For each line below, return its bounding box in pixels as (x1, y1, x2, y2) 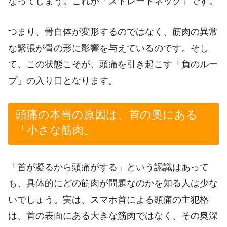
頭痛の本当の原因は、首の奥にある (15, 108, 198, 122)
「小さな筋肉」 (15, 124, 95, 137)
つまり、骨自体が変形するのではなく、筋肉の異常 (8, 26, 218, 37)
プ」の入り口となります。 (8, 75, 118, 86)
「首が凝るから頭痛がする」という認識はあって (8, 162, 209, 173)
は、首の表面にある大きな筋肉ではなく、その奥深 (8, 211, 218, 221)
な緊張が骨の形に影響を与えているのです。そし (8, 43, 209, 53)
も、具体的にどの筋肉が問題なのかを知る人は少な (8, 178, 218, 189)
